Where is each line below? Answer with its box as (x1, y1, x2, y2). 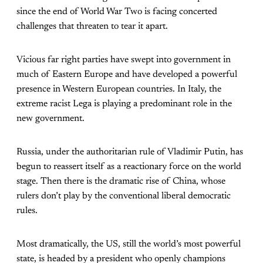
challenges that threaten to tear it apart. (16, 21, 168, 31)
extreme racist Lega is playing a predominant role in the (16, 99, 232, 109)
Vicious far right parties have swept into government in (16, 55, 231, 65)
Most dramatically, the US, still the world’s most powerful (16, 239, 241, 249)
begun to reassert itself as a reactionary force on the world (16, 161, 241, 171)
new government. (16, 113, 85, 123)
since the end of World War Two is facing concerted (16, 6, 217, 16)
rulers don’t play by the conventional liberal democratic (16, 191, 231, 201)
